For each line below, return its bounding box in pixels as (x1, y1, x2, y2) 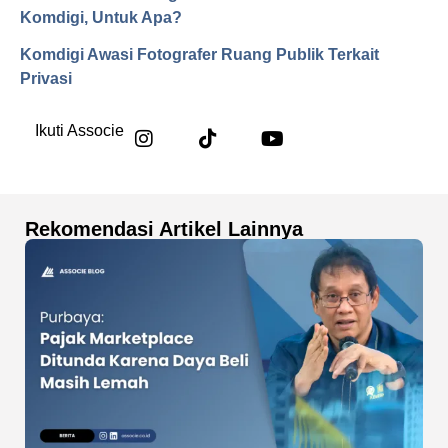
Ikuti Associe (35, 121, 124, 139)
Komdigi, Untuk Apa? (20, 8, 182, 26)
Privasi (20, 69, 72, 87)
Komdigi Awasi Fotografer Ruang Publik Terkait (20, 45, 379, 63)
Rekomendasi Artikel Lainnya (25, 217, 303, 240)
